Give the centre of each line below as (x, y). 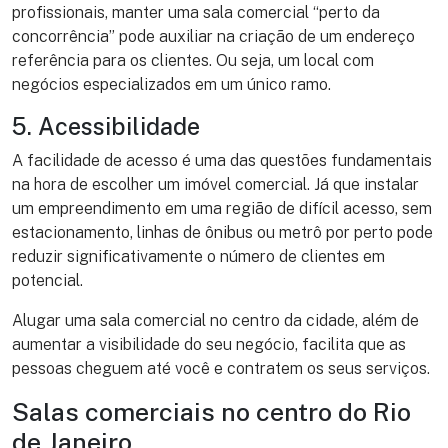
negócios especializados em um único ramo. (171, 85)
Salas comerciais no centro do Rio (211, 412)
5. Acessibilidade (106, 127)
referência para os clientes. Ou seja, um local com (193, 61)
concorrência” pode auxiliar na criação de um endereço (213, 37)
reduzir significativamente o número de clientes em (198, 257)
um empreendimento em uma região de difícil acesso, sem (222, 209)
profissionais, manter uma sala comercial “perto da (196, 13)
